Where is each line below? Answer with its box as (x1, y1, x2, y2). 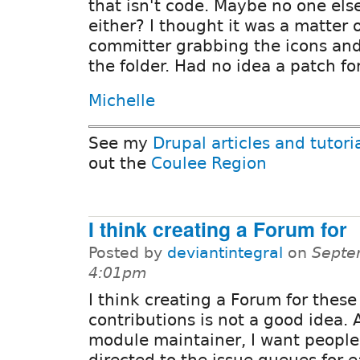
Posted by (88, 243, 167, 261)
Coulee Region (151, 153, 267, 173)
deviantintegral (167, 243, 283, 261)
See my (88, 133, 153, 153)
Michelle (88, 91, 155, 111)
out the (88, 153, 151, 173)
